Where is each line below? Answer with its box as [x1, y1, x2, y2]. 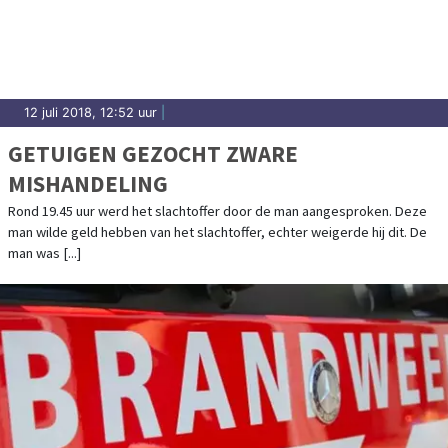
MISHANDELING [8, 168, 168, 198]
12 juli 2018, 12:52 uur [24, 104, 157, 120]
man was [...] [8, 243, 81, 262]
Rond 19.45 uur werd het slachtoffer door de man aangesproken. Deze [8, 201, 427, 220]
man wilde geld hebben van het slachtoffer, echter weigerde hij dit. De [8, 222, 427, 241]
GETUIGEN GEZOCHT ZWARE [8, 138, 298, 168]
